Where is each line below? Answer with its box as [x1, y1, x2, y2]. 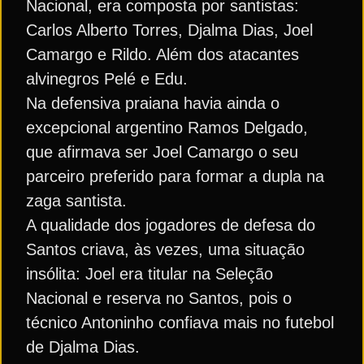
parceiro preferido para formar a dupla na [26, 167, 324, 185]
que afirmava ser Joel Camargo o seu [26, 143, 298, 161]
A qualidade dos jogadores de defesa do [26, 216, 315, 234]
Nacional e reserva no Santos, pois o [26, 289, 292, 307]
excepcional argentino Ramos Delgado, [26, 119, 308, 136]
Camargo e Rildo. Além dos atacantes [26, 45, 299, 63]
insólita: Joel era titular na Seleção [26, 265, 273, 283]
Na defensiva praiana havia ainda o [26, 94, 279, 112]
